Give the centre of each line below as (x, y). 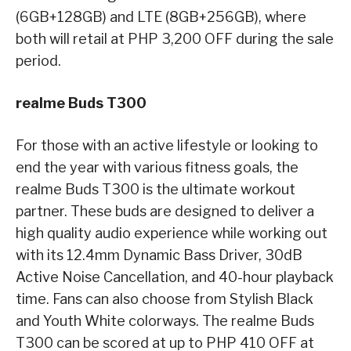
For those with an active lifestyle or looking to (167, 145)
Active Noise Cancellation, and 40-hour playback (175, 277)
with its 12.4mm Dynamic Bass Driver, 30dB (159, 255)
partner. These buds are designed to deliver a (165, 211)
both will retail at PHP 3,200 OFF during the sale (175, 38)
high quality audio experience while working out (172, 233)
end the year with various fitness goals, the (157, 167)
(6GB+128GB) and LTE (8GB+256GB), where (161, 16)
